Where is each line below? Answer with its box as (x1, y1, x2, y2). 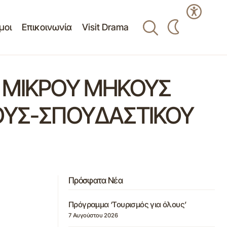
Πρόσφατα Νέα (68, 175, 123, 185)
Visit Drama (82, 22, 129, 32)
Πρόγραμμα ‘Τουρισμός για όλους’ (68, 200, 186, 210)
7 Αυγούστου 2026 (68, 212, 118, 219)
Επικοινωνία (21, 22, 72, 32)
